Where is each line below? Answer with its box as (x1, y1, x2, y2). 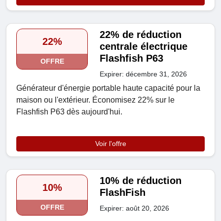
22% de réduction (100, 29, 182, 40)
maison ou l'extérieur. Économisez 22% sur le (16, 96, 175, 105)
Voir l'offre (95, 140, 126, 148)
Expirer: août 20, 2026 (100, 204, 170, 213)
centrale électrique (100, 41, 188, 52)
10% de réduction (100, 175, 182, 186)
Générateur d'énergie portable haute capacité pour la (16, 84, 200, 93)
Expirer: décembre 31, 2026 (100, 70, 187, 78)
